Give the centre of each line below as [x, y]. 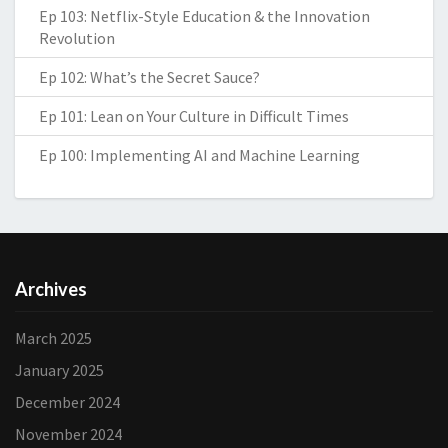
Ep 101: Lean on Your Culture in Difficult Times [194, 116]
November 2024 [68, 434]
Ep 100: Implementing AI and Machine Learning [199, 155]
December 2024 [67, 402]
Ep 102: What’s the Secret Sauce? [149, 77]
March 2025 [53, 338]
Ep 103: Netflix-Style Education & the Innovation [204, 16]
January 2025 [59, 370]
